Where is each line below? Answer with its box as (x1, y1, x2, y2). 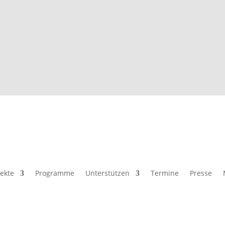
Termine (150, 168, 179, 178)
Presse (189, 168, 212, 178)
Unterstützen (85, 168, 130, 178)
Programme (35, 168, 74, 178)
